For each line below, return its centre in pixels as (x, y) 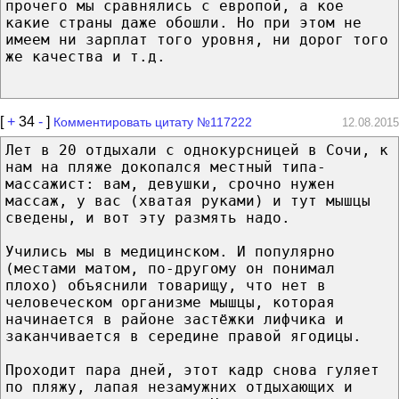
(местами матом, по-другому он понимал (170, 268)
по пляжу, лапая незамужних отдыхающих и (179, 387)
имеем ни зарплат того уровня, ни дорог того (197, 39)
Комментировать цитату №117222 (153, 122)
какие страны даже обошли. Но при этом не (183, 22)
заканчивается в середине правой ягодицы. (183, 336)
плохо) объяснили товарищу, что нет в (166, 285)
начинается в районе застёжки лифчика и (175, 319)
